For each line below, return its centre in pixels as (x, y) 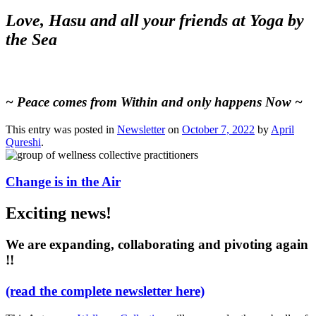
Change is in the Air (63, 182)
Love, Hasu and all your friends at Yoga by (155, 21)
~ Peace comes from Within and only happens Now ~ (154, 102)
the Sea (31, 40)
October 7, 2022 (218, 129)
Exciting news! (59, 213)
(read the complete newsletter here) (105, 291)
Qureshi (23, 142)
